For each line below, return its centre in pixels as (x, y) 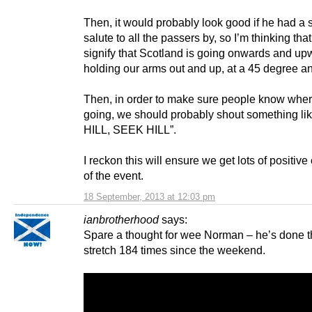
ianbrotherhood (121, 219)
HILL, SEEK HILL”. (130, 129)
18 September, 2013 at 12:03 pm (149, 196)
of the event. (114, 175)
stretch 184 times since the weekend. (174, 250)
